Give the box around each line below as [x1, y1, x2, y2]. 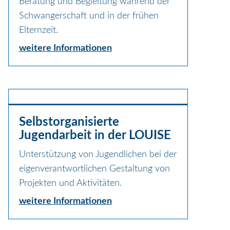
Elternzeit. [18, 25, 58, 35]
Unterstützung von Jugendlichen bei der [18, 149, 177, 159]
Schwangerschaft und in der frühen [18, 11, 159, 21]
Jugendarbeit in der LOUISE [18, 129, 171, 142]
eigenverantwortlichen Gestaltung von [18, 164, 170, 174]
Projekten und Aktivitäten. [18, 178, 122, 188]
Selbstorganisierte [18, 116, 119, 128]
